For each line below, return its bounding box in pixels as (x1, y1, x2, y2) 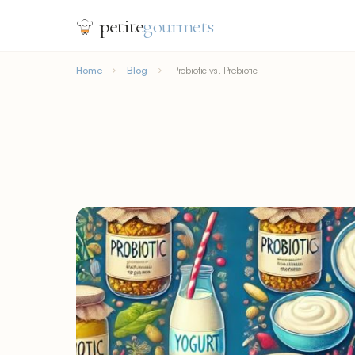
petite (100, 13, 144, 38)
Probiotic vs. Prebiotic (172, 64, 258, 76)
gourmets (143, 13, 214, 38)
